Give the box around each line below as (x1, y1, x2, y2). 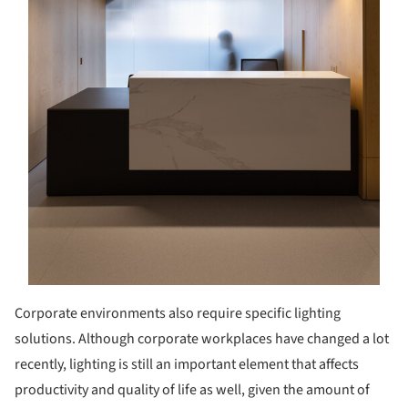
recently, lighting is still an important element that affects (15, 353, 359, 374)
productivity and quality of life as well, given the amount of (15, 379, 370, 400)
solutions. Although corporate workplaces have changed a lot (15, 328, 389, 349)
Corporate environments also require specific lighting (15, 302, 341, 323)
